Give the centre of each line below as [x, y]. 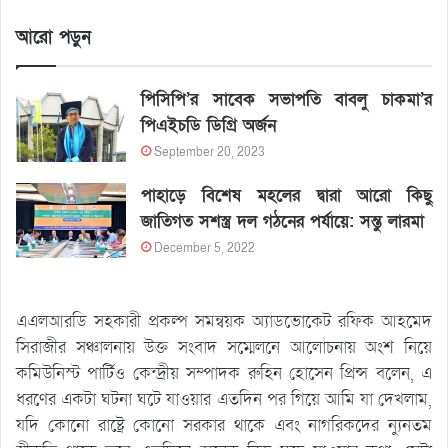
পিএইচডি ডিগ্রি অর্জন [209, 125]
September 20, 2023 [210, 151]
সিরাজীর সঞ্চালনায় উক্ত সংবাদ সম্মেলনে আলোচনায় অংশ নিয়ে [224, 347]
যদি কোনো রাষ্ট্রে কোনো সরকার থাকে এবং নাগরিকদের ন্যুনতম [224, 425]
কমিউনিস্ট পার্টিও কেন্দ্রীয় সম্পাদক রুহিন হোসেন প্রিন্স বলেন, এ [224, 373]
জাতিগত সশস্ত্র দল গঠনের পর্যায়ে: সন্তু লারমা [283, 221]
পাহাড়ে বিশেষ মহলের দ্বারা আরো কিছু [286, 195]
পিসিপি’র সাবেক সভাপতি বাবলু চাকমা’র [286, 99]
